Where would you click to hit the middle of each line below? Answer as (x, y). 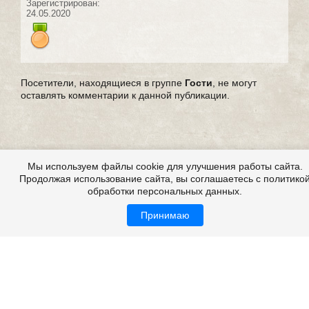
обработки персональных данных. (165, 191)
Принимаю (165, 215)
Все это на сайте (59, 263)
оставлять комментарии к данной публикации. (125, 95)
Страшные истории (207, 298)
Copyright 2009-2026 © (107, 298)
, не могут (235, 82)
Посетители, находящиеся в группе (103, 82)
